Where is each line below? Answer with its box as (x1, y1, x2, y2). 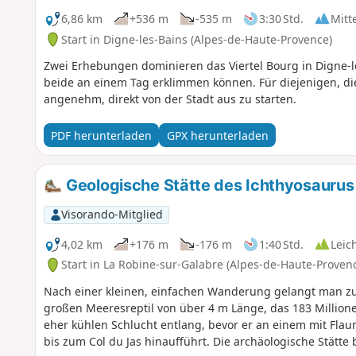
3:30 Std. (258, 10, 304, 26)
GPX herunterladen (166, 127, 269, 143)
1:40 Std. (258, 236, 304, 252)
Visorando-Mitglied (60, 207, 163, 222)
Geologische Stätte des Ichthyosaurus (62, 176, 354, 195)
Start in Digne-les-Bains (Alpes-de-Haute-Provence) (60, 31, 332, 47)
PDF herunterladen (50, 127, 152, 143)
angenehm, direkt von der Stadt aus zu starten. (43, 91, 296, 107)
